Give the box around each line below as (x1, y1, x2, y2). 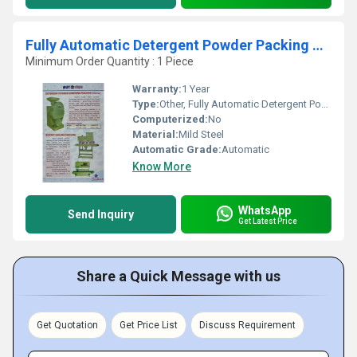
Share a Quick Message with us (76, 268, 280, 284)
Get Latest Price (238, 216, 297, 226)
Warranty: (132, 83, 182, 95)
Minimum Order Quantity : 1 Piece (25, 55, 194, 68)
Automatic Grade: (132, 143, 222, 155)
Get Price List (120, 320, 178, 331)
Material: (132, 128, 178, 140)
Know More (132, 160, 191, 173)
